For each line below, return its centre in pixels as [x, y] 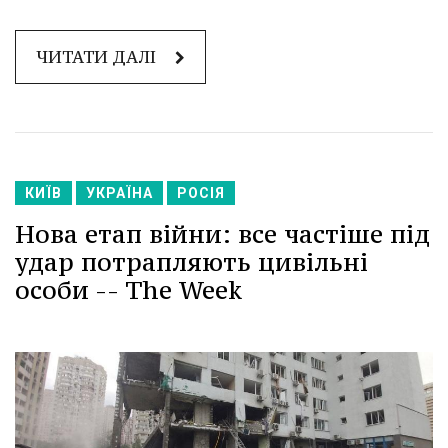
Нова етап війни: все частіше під [222, 234]
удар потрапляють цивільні [191, 262]
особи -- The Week [128, 290]
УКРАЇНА [119, 193]
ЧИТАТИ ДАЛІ [98, 57]
